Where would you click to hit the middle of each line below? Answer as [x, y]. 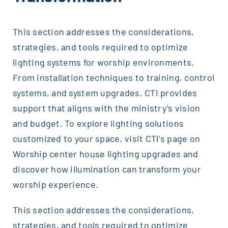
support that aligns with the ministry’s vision [106, 108]
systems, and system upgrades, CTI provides [105, 92]
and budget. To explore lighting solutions [98, 123]
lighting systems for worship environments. [103, 62]
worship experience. [55, 184]
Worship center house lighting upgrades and [105, 153]
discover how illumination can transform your [107, 169]
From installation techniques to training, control [113, 77]
